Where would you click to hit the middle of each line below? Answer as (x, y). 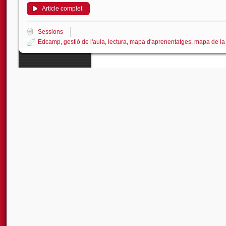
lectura (117, 42)
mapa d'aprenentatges (160, 42)
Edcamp (49, 42)
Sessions (50, 32)
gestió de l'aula (84, 42)
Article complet (62, 9)
